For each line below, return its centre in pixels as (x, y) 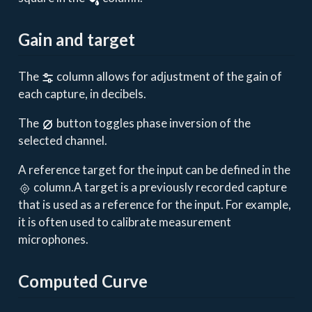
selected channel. (62, 141)
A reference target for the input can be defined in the (154, 170)
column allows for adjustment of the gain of (169, 77)
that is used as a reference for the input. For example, (154, 205)
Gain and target (76, 39)
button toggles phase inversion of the (153, 123)
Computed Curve (83, 281)
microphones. (53, 240)
